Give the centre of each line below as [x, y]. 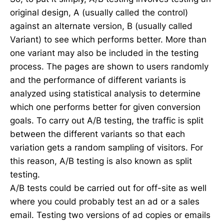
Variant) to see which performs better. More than [108, 40]
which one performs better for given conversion [105, 107]
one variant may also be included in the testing [104, 53]
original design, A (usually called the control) [99, 13]
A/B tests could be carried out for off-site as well [108, 188]
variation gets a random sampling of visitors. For [106, 148]
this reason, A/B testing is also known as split [101, 161]
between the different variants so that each [97, 134]
